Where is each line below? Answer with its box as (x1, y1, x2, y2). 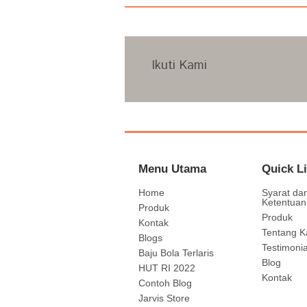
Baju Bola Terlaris (138, 247, 214, 258)
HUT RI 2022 (138, 262, 195, 273)
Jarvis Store (138, 293, 190, 304)
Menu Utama (138, 162, 206, 175)
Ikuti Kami (152, 57, 207, 75)
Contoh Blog (138, 278, 192, 288)
